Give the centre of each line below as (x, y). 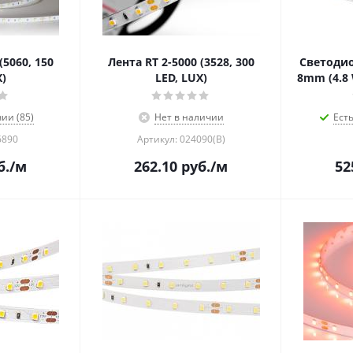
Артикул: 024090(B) (181, 139)
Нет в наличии (189, 117)
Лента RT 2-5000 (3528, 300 (181, 62)
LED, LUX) (181, 78)
